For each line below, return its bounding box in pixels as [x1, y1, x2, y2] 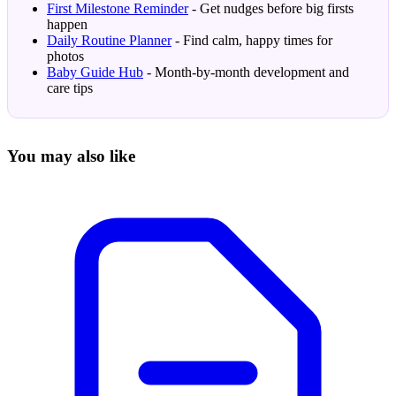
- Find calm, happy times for [171, 32, 332, 48]
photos [47, 48, 84, 64]
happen [47, 16, 88, 32]
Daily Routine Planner [47, 32, 171, 48]
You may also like [7, 146, 135, 165]
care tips [47, 80, 93, 95]
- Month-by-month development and [143, 64, 349, 80]
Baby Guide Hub [47, 64, 143, 80]
